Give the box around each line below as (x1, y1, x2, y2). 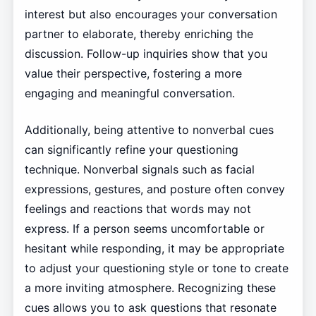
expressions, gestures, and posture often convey (24, 181, 285, 196)
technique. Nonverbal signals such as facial (24, 162, 255, 176)
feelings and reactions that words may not (24, 201, 251, 216)
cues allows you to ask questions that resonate (24, 300, 276, 315)
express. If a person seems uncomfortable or (24, 221, 265, 236)
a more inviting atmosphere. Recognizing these (24, 280, 276, 295)
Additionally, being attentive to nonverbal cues (24, 122, 274, 137)
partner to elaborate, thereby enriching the (24, 26, 253, 41)
